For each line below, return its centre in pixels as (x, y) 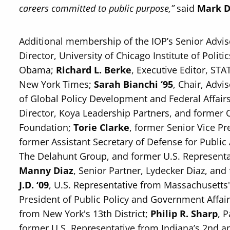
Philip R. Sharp (184, 214)
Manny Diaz (46, 170)
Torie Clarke (102, 127)
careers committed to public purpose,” (97, 8)
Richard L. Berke (94, 70)
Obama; (38, 70)
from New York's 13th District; (85, 214)
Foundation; (46, 127)
